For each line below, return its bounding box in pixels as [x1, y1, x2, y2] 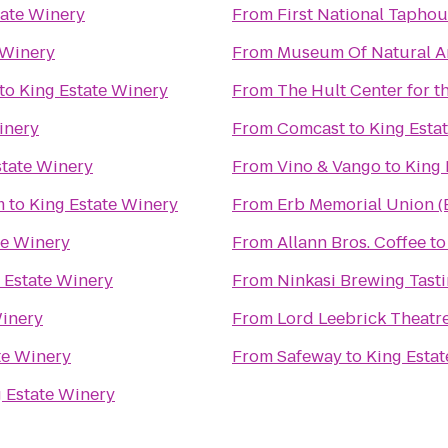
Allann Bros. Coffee [277, 231, 426, 254]
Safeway [277, 345, 342, 368]
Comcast [277, 117, 345, 140]
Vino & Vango [277, 155, 381, 178]
